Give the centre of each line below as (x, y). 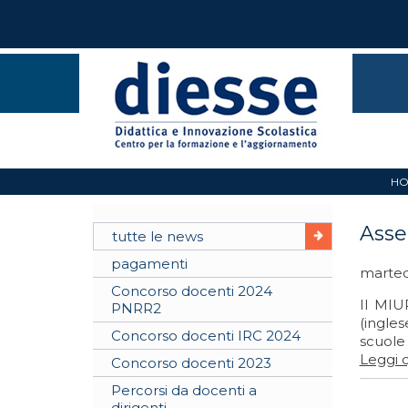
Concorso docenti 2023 (191, 363)
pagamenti (149, 264)
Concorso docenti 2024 (192, 291)
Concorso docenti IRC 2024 (206, 336)
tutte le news (158, 236)
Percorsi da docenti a (184, 390)
